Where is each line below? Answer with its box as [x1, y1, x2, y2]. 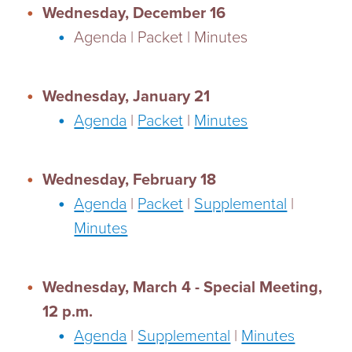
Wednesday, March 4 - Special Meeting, [42, 278, 323, 297]
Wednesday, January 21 [42, 87, 211, 106]
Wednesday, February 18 [42, 170, 217, 189]
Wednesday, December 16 [42, 4, 226, 23]
